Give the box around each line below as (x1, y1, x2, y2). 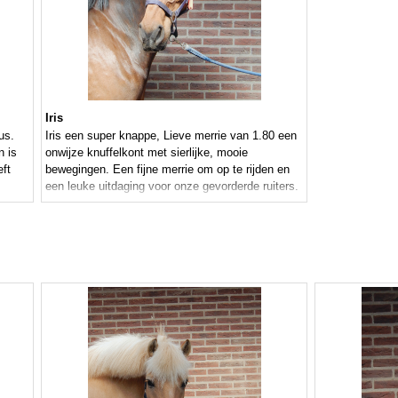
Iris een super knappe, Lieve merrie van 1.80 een (45, 129, 297, 143)
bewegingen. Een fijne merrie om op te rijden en (45, 163, 290, 177)
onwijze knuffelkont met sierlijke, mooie (45, 146, 248, 160)
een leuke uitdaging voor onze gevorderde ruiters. (45, 179, 298, 194)
